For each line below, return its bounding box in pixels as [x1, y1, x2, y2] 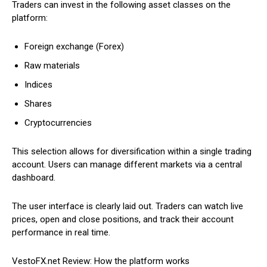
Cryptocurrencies [24, 117, 92, 129]
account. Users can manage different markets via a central [12, 159, 242, 170]
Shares [24, 98, 52, 110]
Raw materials [24, 60, 80, 72]
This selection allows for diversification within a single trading [12, 146, 252, 157]
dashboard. [12, 172, 55, 184]
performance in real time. [12, 227, 110, 238]
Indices [24, 79, 52, 91]
